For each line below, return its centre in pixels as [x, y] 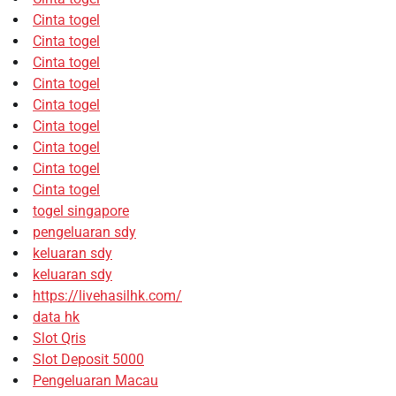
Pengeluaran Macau [95, 380]
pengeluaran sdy [84, 232]
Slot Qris [59, 338]
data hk [56, 316]
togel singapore [81, 210]
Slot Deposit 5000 [88, 359]
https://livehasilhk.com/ [107, 295]
